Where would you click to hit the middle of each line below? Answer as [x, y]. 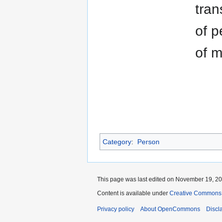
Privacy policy [116, 209]
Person [148, 142]
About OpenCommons [170, 209]
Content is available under [133, 194]
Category [117, 142]
